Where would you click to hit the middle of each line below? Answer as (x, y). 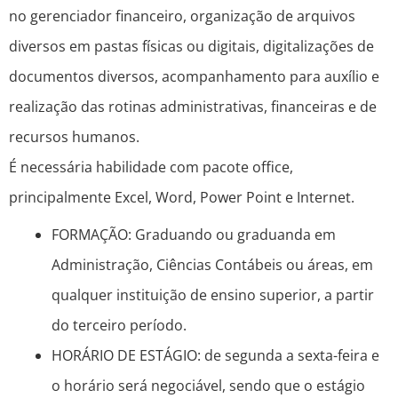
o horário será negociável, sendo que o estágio (208, 386)
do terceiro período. (119, 326)
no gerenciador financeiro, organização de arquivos (182, 16)
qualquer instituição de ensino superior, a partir (213, 295)
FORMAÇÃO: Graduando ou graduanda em (194, 235)
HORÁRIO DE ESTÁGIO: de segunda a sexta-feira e (215, 356)
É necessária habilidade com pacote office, (151, 167)
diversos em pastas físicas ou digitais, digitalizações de (191, 47)
